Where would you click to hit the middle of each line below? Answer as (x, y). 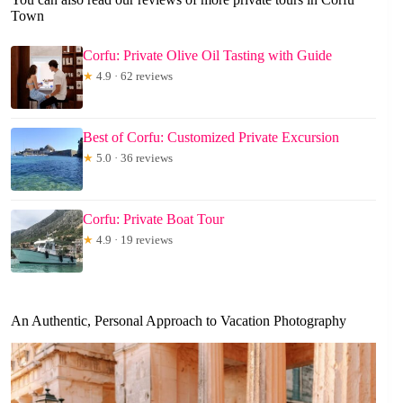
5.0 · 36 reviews (133, 158)
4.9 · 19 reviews (133, 240)
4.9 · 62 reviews (133, 76)
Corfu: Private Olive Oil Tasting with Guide (207, 56)
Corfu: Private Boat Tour (153, 219)
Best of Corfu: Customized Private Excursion (211, 138)
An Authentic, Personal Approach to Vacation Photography (179, 321)
